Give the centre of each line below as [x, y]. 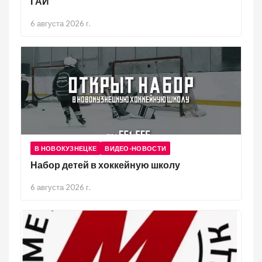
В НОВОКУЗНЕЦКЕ [66, 148]
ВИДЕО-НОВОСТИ [136, 148]
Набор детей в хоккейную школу [105, 165]
